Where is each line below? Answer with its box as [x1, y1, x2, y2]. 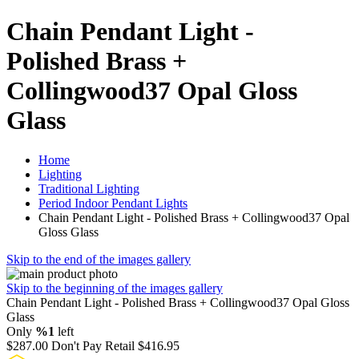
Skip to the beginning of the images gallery [6, 280, 223, 295]
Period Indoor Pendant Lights [38, 196, 188, 210]
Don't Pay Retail [51, 338, 135, 353]
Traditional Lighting [38, 181, 139, 196]
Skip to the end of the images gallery [6, 252, 191, 266]
